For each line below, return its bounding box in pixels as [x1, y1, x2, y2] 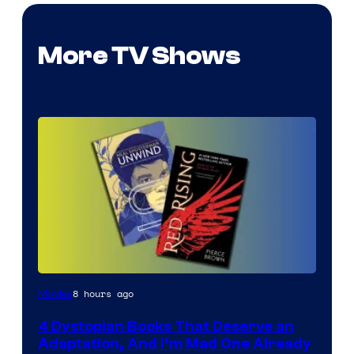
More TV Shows [38, 41, 240, 70]
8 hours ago [73, 287, 134, 301]
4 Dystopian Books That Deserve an [38, 318, 294, 336]
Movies [38, 288, 73, 301]
